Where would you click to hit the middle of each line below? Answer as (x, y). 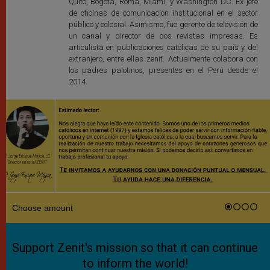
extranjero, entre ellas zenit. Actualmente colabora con (163, 59)
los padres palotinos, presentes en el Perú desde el (163, 71)
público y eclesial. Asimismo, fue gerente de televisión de (163, 25)
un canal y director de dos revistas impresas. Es (163, 36)
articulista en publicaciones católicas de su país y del (163, 48)
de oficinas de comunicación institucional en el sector (163, 13)
